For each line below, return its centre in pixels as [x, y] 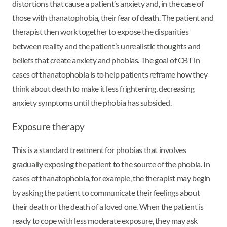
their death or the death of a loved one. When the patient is [108, 206]
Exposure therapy [48, 127]
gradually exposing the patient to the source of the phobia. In [111, 164]
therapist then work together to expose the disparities [101, 32]
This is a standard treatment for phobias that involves [99, 149]
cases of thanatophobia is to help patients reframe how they [110, 74]
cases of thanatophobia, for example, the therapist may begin [111, 178]
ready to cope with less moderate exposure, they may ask [105, 220]
